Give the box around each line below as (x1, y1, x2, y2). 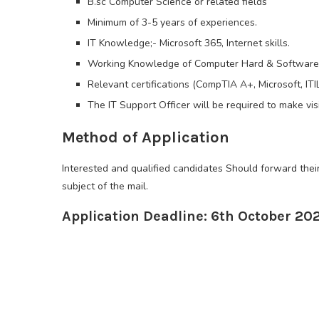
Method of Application (62, 128, 229, 147)
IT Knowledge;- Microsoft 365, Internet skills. (88, 36, 290, 51)
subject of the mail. (62, 179, 148, 194)
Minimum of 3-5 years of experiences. (88, 16, 257, 30)
